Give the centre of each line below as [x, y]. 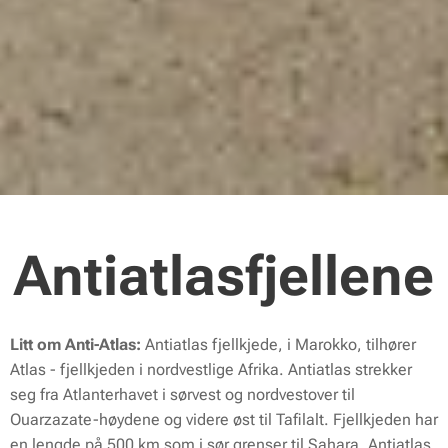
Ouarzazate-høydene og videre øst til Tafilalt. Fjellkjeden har [224, 419]
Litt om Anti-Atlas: [75, 344]
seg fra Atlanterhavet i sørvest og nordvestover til [182, 394]
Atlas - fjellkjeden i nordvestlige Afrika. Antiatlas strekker [211, 369]
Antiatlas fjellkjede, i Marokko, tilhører [278, 344]
